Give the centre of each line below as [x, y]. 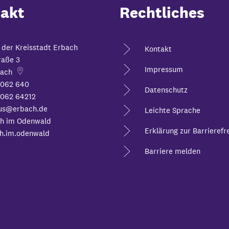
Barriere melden [173, 151]
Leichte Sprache [173, 110]
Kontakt [158, 49]
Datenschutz [166, 90]
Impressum [164, 69]
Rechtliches [162, 13]
